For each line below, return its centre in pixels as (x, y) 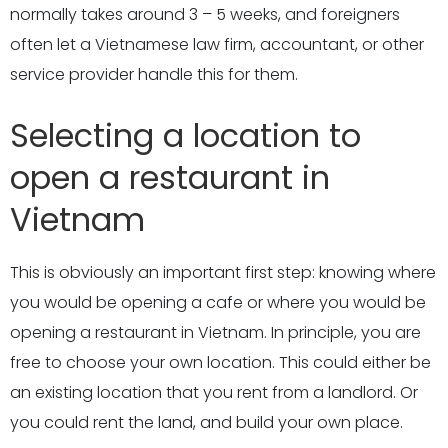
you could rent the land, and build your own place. (206, 422)
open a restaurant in (170, 177)
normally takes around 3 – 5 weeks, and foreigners (205, 14)
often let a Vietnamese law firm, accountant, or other (217, 44)
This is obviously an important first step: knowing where (223, 272)
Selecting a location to (185, 135)
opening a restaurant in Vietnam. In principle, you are (215, 332)
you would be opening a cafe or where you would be (218, 302)
